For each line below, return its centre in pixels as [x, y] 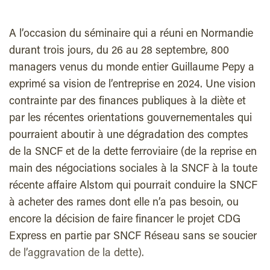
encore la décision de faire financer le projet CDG [125, 220]
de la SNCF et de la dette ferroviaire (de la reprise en [133, 152]
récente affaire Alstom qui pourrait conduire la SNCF [133, 186]
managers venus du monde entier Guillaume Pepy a [132, 68]
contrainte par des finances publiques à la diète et [127, 102]
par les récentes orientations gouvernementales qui [130, 119]
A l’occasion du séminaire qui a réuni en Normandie [131, 34]
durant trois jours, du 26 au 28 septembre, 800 [119, 51]
